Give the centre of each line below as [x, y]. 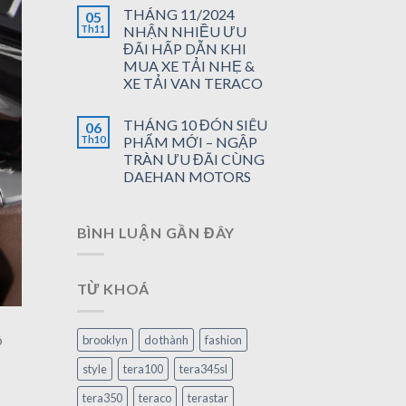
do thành [166, 339]
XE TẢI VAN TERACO [193, 82]
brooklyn [105, 339]
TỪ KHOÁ [113, 289]
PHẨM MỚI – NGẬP [190, 141]
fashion [223, 339]
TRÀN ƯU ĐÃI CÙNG [193, 159]
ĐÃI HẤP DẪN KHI [184, 48]
